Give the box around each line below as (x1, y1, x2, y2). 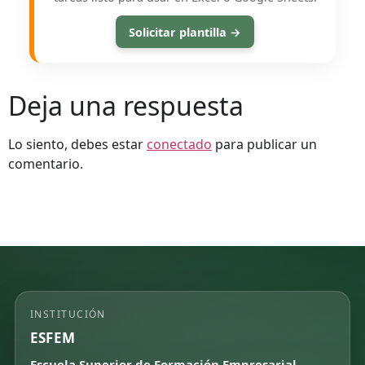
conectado (147, 135, 212, 154)
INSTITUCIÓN (30, 306, 106, 321)
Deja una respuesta (8, 88, 244, 124)
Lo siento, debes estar (8, 135, 147, 154)
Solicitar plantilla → (129, 24, 241, 40)
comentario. (8, 155, 83, 174)
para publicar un (212, 135, 317, 154)
